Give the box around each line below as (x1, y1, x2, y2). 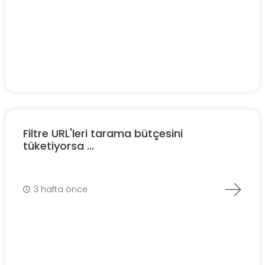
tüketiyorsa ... (23, 138, 94, 154)
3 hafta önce (34, 183, 88, 195)
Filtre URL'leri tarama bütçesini (23, 126, 183, 141)
